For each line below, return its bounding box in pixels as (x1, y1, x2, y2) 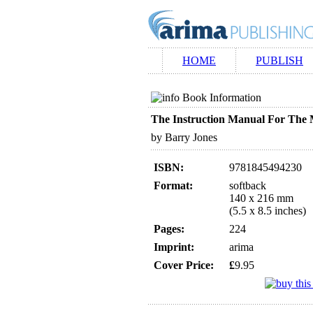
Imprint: (154, 241, 194, 253)
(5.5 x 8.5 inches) (229, 205, 306, 217)
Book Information (182, 92, 261, 103)
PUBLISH (256, 54, 303, 66)
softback (229, 180, 266, 191)
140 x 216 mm (229, 192, 293, 204)
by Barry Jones (151, 131, 217, 143)
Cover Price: (154, 259, 214, 271)
